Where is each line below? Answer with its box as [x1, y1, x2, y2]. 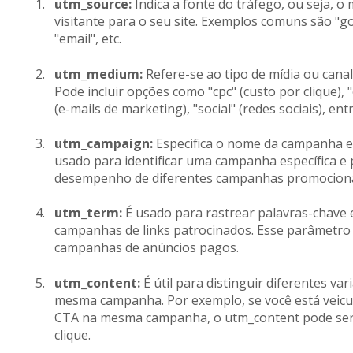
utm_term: [54, 204, 122, 222]
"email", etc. [54, 30, 121, 48]
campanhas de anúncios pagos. [54, 239, 239, 257]
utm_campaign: [54, 135, 153, 152]
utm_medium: [54, 65, 143, 83]
